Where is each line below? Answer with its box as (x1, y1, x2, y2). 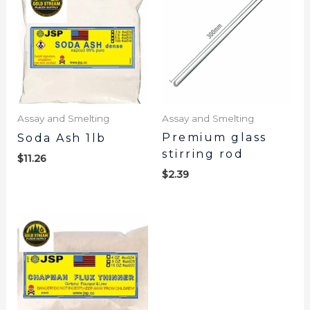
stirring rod (162, 147, 244, 161)
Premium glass (162, 131, 267, 144)
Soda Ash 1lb (17, 131, 107, 145)
